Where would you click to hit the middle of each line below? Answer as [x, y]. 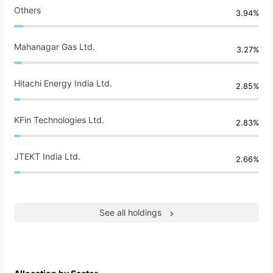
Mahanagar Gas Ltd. [55, 47]
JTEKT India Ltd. [47, 157]
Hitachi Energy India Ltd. [63, 83]
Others [27, 10]
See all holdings [130, 213]
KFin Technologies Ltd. [59, 120]
